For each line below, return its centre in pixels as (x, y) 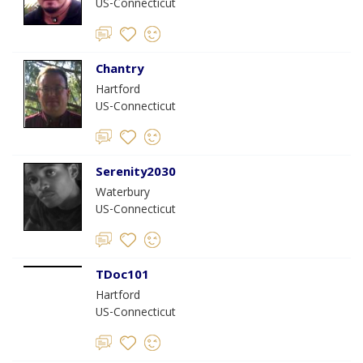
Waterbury (123, 194)
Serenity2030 (136, 173)
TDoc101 (122, 276)
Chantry (120, 70)
